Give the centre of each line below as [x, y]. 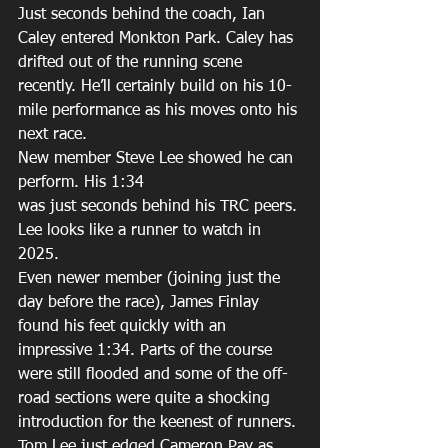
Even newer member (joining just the [151, 279]
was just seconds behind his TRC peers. [160, 207]
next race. [55, 135]
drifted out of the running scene [132, 63]
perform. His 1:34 [83, 183]
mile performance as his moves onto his [160, 111]
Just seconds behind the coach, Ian [144, 15]
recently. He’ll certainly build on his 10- [155, 87]
